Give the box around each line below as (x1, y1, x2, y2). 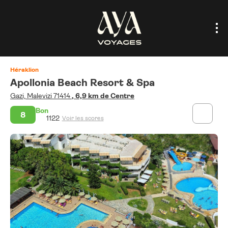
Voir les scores (62, 115, 104, 122)
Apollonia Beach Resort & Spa (10, 77, 157, 89)
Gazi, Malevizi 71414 (10, 92, 72, 100)
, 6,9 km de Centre (72, 92, 134, 100)
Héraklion (10, 66, 39, 73)
